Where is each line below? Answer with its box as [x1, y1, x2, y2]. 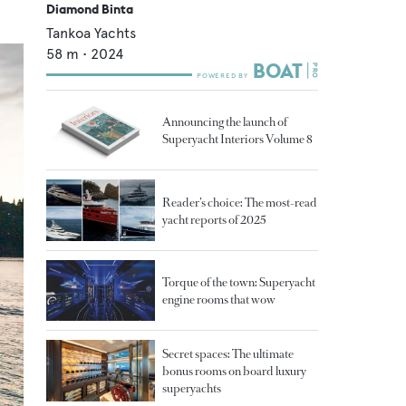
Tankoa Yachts [46, 24, 136, 42]
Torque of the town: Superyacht [162, 275, 315, 291]
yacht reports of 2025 [162, 211, 266, 227]
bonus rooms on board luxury [162, 363, 306, 380]
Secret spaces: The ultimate [162, 346, 294, 362]
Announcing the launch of [162, 114, 287, 130]
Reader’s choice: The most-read [162, 194, 317, 210]
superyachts [162, 381, 221, 397]
